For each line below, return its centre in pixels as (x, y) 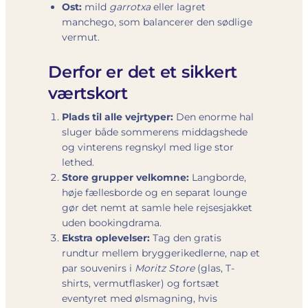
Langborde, (218, 177)
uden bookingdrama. (112, 222)
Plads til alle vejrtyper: (118, 117)
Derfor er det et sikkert (143, 71)
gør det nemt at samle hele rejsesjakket (157, 207)
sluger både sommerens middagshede (155, 132)
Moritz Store (165, 268)
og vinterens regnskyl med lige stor (148, 147)
